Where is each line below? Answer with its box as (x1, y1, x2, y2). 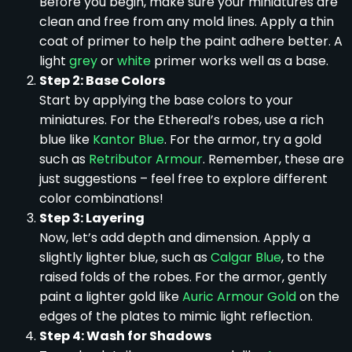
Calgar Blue (211, 247, 281, 266)
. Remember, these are (203, 149, 344, 168)
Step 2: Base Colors (39, 71, 165, 90)
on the (296, 287, 339, 306)
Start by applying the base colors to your (39, 90, 293, 109)
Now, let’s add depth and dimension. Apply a (39, 228, 310, 247)
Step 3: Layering (39, 208, 145, 227)
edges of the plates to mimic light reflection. (39, 306, 313, 325)
